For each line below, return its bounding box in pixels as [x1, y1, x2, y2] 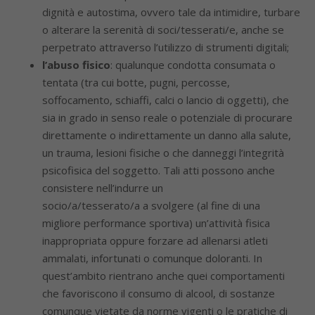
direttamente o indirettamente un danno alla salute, [42, 128, 291, 142]
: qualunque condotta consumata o [110, 58, 276, 72]
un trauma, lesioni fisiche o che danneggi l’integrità [42, 146, 284, 160]
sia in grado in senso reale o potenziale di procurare [42, 110, 292, 124]
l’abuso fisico [42, 58, 110, 72]
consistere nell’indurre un [42, 181, 163, 195]
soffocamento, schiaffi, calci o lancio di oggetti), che [42, 93, 289, 107]
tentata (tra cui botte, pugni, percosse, [42, 75, 230, 89]
